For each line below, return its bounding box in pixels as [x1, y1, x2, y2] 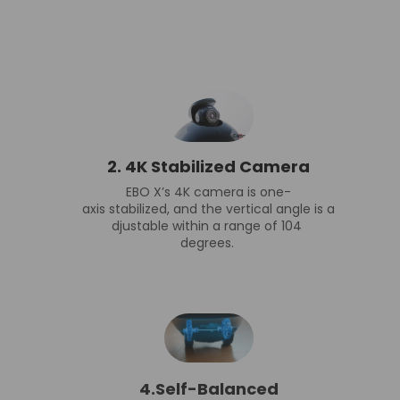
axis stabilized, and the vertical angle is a [82, 199, 335, 218]
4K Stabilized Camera [125, 154, 310, 178]
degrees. [179, 233, 237, 252]
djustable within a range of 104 [112, 216, 305, 235]
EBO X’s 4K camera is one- [126, 182, 291, 201]
